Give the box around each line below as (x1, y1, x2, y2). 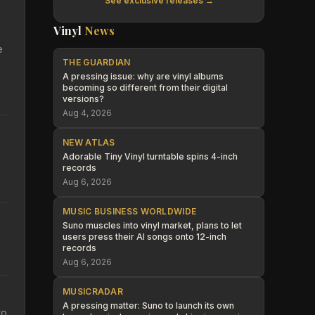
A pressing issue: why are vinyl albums (63, 71, 224, 82)
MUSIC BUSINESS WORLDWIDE (63, 206, 197, 217)
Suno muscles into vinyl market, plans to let (63, 220, 242, 231)
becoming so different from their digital (63, 82, 228, 93)
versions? (63, 94, 104, 104)
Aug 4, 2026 (63, 108, 112, 118)
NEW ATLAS (63, 137, 115, 148)
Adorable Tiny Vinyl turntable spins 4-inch (63, 151, 238, 162)
